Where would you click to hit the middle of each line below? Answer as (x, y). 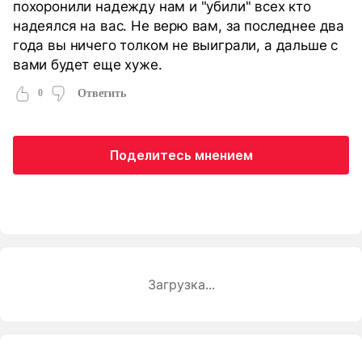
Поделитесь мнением (181, 155)
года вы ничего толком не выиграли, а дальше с (176, 44)
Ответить (101, 94)
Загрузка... (181, 284)
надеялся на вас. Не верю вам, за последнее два (179, 25)
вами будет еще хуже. (88, 64)
